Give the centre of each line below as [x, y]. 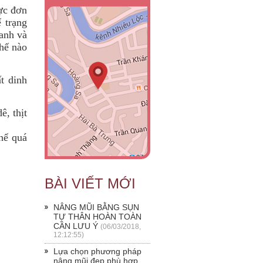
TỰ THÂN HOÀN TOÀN [97, 216]
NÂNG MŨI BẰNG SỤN [96, 207]
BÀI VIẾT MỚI [90, 183]
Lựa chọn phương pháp [97, 251]
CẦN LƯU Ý [76, 226]
